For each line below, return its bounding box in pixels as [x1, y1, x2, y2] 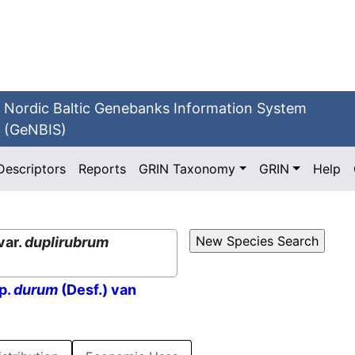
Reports [78, 161, 127, 177]
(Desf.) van [58, 281, 136, 299]
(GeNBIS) [4, 121, 67, 138]
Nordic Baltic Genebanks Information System [4, 100, 307, 116]
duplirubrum [25, 234, 109, 250]
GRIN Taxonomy [139, 161, 236, 177]
